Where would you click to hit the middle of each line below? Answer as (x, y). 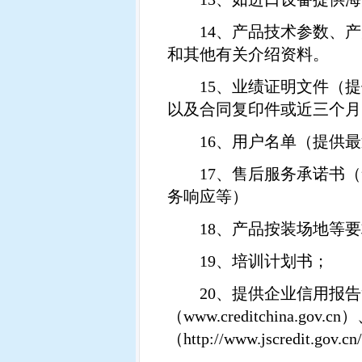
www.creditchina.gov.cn (262, 316)
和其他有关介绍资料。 (248, 54)
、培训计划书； (272, 261)
